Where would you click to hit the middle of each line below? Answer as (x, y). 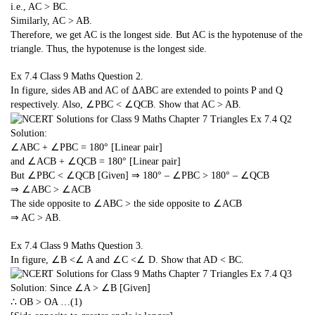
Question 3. (121, 245)
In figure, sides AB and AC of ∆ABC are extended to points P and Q (147, 91)
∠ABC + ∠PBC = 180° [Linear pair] (86, 148)
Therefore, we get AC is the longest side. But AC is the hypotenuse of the (156, 34)
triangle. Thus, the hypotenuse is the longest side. (109, 49)
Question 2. (121, 77)
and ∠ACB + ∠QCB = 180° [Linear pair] (96, 162)
